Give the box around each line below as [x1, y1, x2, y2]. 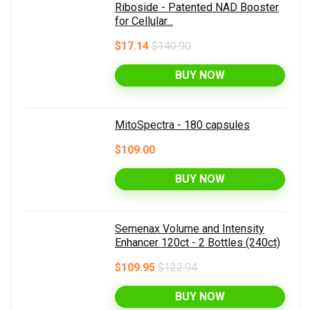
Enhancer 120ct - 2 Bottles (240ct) [115, 236, 280, 250]
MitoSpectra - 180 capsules [115, 118, 250, 132]
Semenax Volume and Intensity [115, 222, 264, 236]
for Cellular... [115, 15, 173, 28]
